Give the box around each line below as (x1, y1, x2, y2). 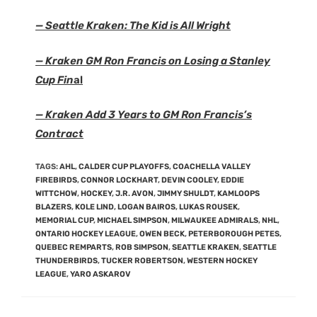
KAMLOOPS (217, 188, 260, 198)
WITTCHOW (35, 188, 77, 198)
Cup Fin (35, 73, 74, 86)
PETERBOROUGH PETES (188, 229, 279, 238)
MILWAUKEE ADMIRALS (171, 215, 258, 225)
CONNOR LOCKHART (81, 175, 158, 185)
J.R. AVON (115, 188, 154, 198)
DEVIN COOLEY (161, 175, 217, 185)
